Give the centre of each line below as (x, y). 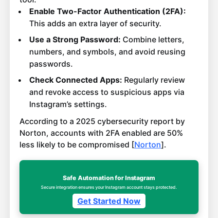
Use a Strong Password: (75, 40)
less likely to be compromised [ (77, 145)
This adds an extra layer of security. (95, 24)
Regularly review (153, 80)
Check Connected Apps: (75, 80)
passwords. (51, 64)
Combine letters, (152, 40)
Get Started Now (109, 201)
